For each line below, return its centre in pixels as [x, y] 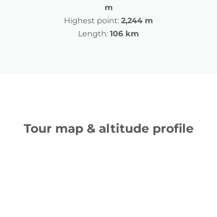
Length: [93, 34]
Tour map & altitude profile [108, 129]
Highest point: [92, 21]
